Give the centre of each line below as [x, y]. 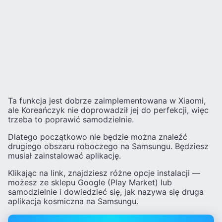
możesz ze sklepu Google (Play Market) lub [90, 183]
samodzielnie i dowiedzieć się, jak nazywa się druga [106, 192]
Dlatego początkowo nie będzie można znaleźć [98, 137]
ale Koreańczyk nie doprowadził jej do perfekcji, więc [108, 110]
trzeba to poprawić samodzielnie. [71, 120]
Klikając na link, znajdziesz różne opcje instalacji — [104, 173]
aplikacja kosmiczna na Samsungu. [73, 201]
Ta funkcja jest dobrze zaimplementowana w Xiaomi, [107, 101]
